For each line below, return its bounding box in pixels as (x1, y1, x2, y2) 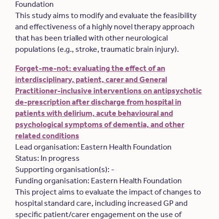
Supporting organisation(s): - (15, 165, 116, 174)
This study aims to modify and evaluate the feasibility (15, 11, 197, 20)
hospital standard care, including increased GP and (15, 198, 188, 208)
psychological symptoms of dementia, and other (15, 120, 184, 129)
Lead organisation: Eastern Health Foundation (15, 142, 173, 152)
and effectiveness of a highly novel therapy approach (15, 22, 195, 31)
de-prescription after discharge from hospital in (15, 97, 181, 107)
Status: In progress (15, 153, 81, 163)
